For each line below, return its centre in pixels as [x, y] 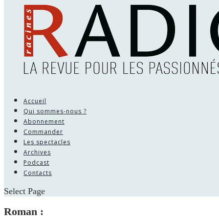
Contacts [38, 173]
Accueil [35, 101]
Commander [43, 131]
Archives [37, 152]
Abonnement [44, 121]
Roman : [24, 212]
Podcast [36, 162]
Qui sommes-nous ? [55, 111]
